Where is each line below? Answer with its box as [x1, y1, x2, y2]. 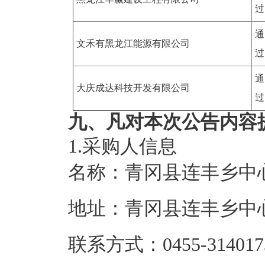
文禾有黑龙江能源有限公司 [76, 38, 190, 49]
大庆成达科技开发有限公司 [76, 83, 190, 93]
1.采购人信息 [68, 136, 177, 157]
